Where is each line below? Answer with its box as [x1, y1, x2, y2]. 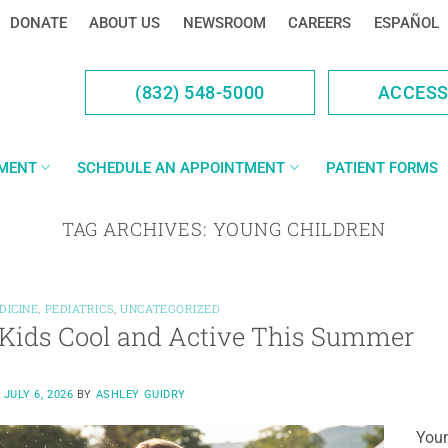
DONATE [9, 14, 67, 32]
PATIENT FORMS [325, 158, 438, 177]
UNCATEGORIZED [120, 301, 221, 317]
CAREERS [288, 14, 351, 32]
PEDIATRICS [44, 301, 115, 317]
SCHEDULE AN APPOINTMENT [77, 158, 286, 177]
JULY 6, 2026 [3, 387, 74, 401]
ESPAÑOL [373, 14, 439, 32]
